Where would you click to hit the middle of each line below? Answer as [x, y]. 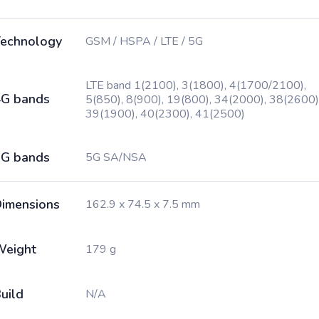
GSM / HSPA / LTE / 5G [144, 41]
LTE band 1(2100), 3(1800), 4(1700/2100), [196, 85]
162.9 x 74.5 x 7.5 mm [143, 204]
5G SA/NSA [116, 157]
